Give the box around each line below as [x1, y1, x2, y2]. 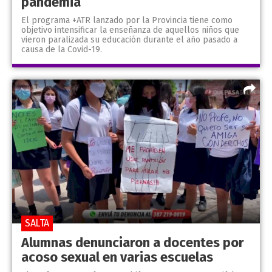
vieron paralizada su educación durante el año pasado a [21, 35, 237, 46]
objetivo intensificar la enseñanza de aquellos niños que [21, 25, 239, 36]
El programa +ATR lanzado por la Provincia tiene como [21, 15, 233, 26]
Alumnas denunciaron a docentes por [21, 234, 244, 251]
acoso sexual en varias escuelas [21, 248, 213, 265]
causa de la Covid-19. [21, 44, 102, 55]
